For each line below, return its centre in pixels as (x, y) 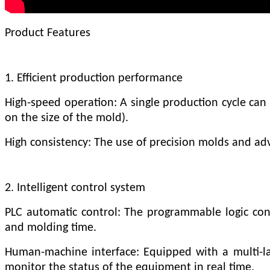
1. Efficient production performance (94, 78)
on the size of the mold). (67, 118)
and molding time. (51, 228)
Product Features (48, 33)
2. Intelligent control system (75, 188)
